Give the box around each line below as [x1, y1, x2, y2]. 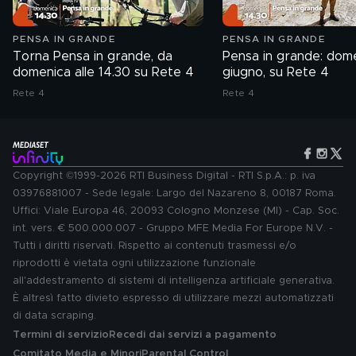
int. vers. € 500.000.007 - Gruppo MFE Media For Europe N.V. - [13, 223, 333, 234]
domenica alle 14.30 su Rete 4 [13, 66, 194, 79]
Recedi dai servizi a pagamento [109, 330, 277, 340]
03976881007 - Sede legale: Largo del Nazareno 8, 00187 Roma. [13, 188, 336, 199]
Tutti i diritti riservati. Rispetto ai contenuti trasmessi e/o [13, 241, 296, 251]
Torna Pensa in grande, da [13, 50, 172, 63]
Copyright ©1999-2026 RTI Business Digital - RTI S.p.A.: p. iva [13, 171, 315, 181]
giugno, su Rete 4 [222, 66, 329, 79]
